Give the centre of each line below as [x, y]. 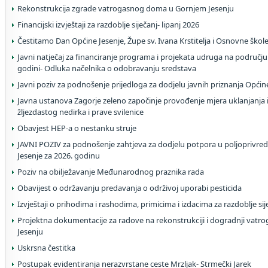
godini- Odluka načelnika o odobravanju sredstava [107, 68]
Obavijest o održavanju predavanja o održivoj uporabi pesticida [130, 188]
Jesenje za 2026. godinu [59, 156]
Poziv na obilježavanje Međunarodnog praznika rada [111, 172]
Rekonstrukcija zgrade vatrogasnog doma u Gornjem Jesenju [126, 8]
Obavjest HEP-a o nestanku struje [77, 128]
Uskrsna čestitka [46, 248]
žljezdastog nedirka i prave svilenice [80, 112]
